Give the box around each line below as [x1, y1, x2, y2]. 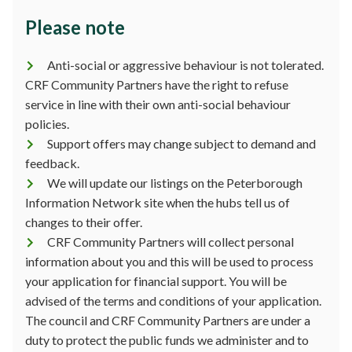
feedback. [25, 156, 79, 170]
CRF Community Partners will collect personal [47, 234, 294, 249]
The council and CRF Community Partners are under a [25, 313, 310, 328]
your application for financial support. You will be [25, 273, 287, 288]
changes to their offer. [25, 214, 142, 229]
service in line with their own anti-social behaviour [25, 97, 291, 112]
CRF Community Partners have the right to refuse [25, 77, 288, 92]
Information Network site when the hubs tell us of [25, 195, 290, 210]
